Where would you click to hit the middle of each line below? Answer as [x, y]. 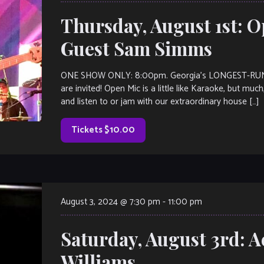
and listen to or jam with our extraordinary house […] [160, 101]
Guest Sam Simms [136, 48]
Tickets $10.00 [103, 130]
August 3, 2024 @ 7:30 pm [110, 202]
